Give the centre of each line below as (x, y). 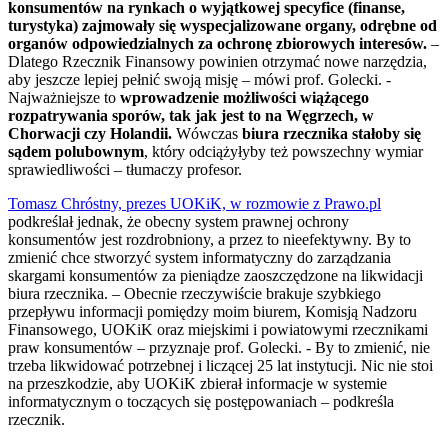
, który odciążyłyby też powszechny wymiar (283, 152)
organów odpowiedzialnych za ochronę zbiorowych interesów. (219, 44)
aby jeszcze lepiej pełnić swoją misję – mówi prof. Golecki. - (199, 80)
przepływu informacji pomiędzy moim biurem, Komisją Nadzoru (212, 312)
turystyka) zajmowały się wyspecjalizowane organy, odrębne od (222, 26)
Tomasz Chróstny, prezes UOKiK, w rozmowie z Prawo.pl (194, 204)
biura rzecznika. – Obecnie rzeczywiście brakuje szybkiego (194, 294)
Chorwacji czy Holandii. (92, 134)
